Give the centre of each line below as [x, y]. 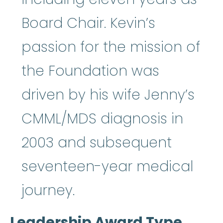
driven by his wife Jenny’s [108, 95]
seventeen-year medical [107, 167]
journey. [48, 191]
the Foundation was [90, 71]
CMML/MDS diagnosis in [102, 119]
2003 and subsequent [97, 143]
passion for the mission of [111, 47]
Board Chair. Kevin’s [88, 23]
